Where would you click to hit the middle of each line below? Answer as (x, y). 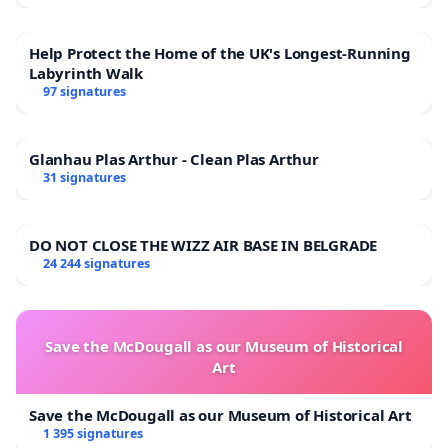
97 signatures (84, 92)
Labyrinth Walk (86, 73)
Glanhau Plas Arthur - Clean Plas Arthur (174, 159)
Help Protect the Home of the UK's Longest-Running (220, 53)
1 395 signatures (92, 434)
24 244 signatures (96, 264)
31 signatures (84, 178)
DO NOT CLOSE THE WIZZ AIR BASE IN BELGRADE (203, 245)
